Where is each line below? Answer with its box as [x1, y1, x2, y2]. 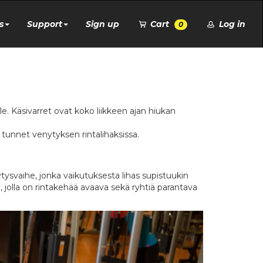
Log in [217, 19, 245, 29]
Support [26, 19, 62, 29]
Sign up [85, 19, 119, 29]
